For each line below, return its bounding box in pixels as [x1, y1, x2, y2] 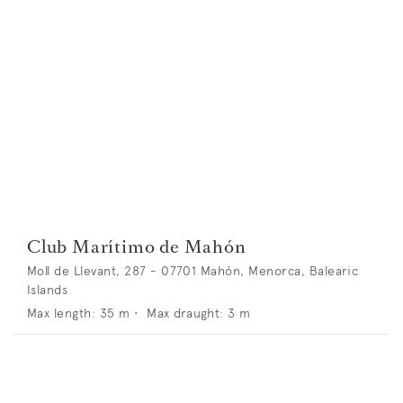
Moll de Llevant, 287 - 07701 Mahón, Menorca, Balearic [27, 263, 359, 280]
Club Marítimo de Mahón [27, 234, 246, 260]
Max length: [27, 305, 96, 322]
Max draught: [147, 305, 224, 322]
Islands [27, 282, 68, 299]
